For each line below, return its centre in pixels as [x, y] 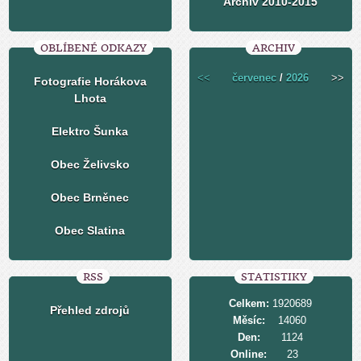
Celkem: [249, 303]
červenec [255, 78]
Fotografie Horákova [90, 81]
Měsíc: [249, 320]
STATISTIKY [274, 277]
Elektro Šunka [90, 131]
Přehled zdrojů [90, 310]
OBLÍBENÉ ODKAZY [93, 48]
